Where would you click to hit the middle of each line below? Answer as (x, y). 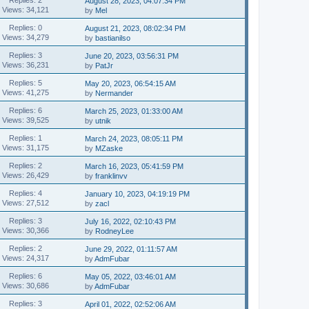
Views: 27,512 (25, 202)
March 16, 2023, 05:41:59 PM (134, 166)
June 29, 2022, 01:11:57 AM (131, 249)
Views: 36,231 (25, 64)
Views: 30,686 (25, 285)
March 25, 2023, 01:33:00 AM (134, 111)
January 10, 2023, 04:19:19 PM (138, 194)
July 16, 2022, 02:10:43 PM (131, 221)
